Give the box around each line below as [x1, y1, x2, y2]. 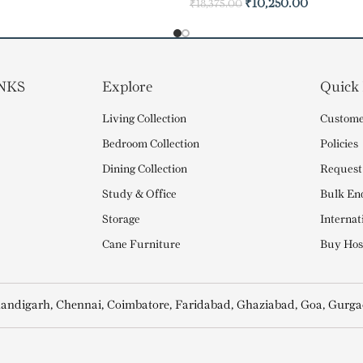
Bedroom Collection [102, 139, 200, 150]
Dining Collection [102, 164, 188, 175]
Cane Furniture [102, 239, 181, 250]
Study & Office [102, 189, 177, 200]
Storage [102, 214, 141, 225]
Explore [102, 80, 153, 94]
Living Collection [102, 113, 187, 125]
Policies [320, 139, 359, 150]
